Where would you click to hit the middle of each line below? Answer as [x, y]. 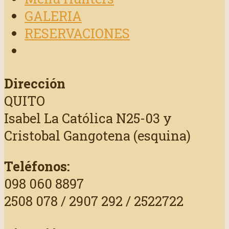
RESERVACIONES [77, 33]
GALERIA [53, 16]
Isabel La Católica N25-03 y [88, 118]
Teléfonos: [37, 166]
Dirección [35, 84]
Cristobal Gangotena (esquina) [97, 136]
